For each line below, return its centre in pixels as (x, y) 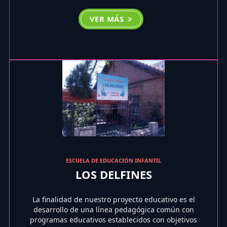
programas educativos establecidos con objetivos (113, 219)
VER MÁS (108, 18)
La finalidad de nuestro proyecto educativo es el (113, 199)
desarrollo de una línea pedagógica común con (113, 209)
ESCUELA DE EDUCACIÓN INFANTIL (113, 160)
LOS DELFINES (113, 174)
